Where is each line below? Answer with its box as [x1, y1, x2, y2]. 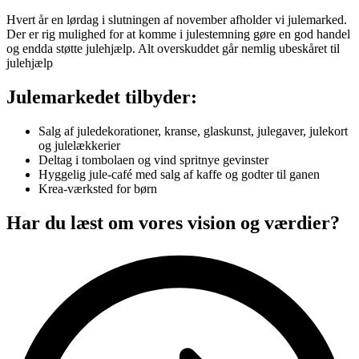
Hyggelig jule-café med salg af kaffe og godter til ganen [38, 167, 320, 182]
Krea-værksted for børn [38, 182, 157, 196]
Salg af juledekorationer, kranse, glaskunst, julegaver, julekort [38, 124, 348, 139]
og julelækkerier [38, 139, 120, 153]
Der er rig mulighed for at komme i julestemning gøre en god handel [6, 27, 350, 42]
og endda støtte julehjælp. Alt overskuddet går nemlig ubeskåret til [6, 42, 340, 56]
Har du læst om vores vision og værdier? [6, 212, 340, 234]
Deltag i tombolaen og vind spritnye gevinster [38, 153, 268, 167]
